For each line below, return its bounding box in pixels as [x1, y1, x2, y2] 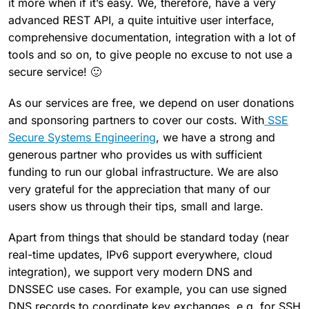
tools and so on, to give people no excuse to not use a [8, 47, 292, 61]
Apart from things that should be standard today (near [8, 230, 289, 244]
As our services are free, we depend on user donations [8, 95, 294, 110]
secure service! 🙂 [8, 64, 101, 79]
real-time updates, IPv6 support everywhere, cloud [8, 247, 272, 261]
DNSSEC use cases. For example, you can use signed [8, 281, 287, 296]
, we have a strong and [156, 130, 275, 144]
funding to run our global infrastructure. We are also [8, 164, 279, 179]
